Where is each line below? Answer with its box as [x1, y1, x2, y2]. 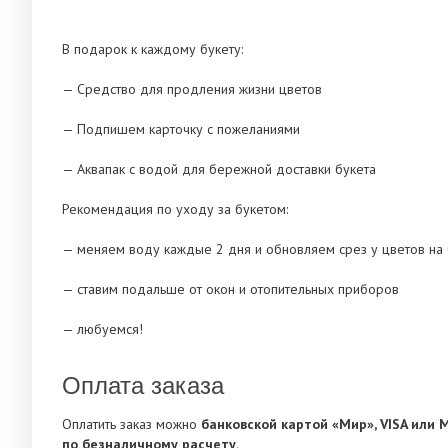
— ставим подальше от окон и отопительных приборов [62, 280, 399, 299]
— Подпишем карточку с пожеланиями [62, 120, 300, 139]
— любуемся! [62, 320, 143, 339]
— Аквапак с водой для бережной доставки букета [62, 160, 376, 179]
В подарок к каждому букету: [62, 40, 243, 59]
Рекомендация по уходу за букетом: [62, 200, 288, 219]
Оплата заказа [62, 366, 224, 402]
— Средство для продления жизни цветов [62, 80, 322, 99]
